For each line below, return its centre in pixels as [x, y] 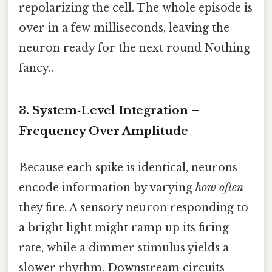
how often [219, 187]
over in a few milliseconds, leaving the [124, 28]
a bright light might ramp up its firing [124, 227]
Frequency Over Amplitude [104, 131]
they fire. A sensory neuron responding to [134, 207]
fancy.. [36, 68]
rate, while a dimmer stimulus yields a [124, 247]
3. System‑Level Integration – [109, 110]
